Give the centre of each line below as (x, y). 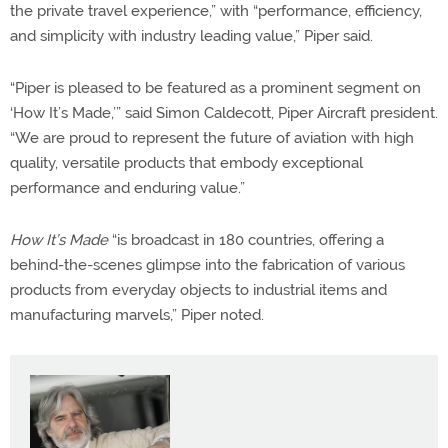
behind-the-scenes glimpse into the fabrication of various (207, 264)
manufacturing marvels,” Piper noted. (137, 314)
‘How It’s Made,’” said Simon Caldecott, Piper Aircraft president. (224, 112)
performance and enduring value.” (127, 187)
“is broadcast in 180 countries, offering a (246, 239)
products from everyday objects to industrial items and (198, 289)
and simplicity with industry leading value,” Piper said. (191, 35)
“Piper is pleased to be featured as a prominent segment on (215, 87)
